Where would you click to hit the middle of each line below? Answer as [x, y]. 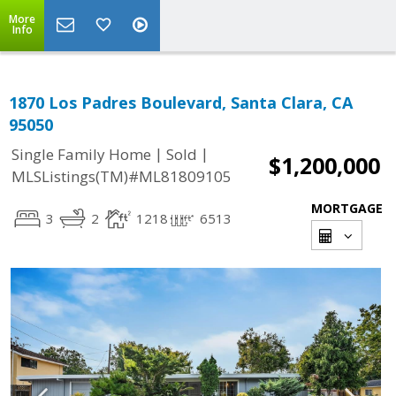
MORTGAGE [347, 208]
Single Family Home [81, 155]
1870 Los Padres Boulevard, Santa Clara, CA [181, 103]
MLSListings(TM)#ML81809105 [122, 177]
